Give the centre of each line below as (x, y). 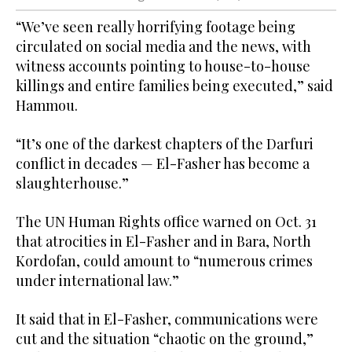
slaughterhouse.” (72, 183)
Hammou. (47, 106)
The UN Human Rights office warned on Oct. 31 (166, 222)
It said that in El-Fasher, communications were (167, 319)
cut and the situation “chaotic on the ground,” (165, 339)
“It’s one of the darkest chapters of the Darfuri (165, 144)
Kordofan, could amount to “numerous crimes (164, 261)
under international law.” (97, 281)
